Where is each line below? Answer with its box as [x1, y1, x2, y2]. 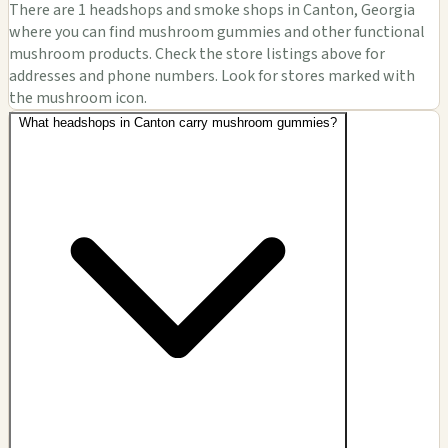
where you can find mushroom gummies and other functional [9, 21, 425, 44]
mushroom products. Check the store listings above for [9, 43, 385, 66]
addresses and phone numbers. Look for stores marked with [9, 65, 415, 88]
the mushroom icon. [9, 87, 147, 110]
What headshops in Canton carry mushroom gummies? [19, 115, 337, 131]
